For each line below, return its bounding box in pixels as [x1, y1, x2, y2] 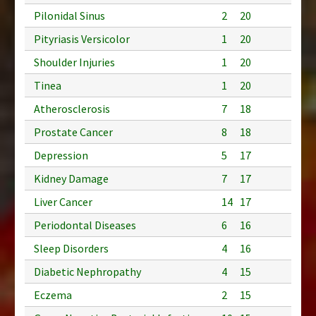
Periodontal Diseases [34, 217, 136, 232]
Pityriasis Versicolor [34, 31, 130, 46]
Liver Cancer [34, 194, 92, 209]
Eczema [34, 287, 72, 302]
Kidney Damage [34, 171, 109, 186]
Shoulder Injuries [34, 54, 115, 69]
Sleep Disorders [34, 241, 109, 255]
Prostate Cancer [34, 124, 113, 139]
